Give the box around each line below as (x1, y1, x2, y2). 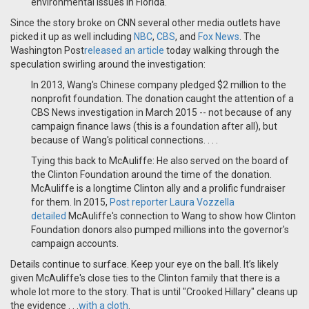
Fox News (198, 31, 239, 43)
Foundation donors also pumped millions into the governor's (31, 224, 289, 236)
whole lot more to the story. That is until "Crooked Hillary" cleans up (10, 286, 298, 298)
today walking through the (166, 45, 279, 57)
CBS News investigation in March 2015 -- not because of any (31, 107, 292, 119)
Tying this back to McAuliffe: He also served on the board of (31, 155, 289, 167)
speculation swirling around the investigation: (10, 59, 206, 70)
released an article (84, 45, 164, 57)
